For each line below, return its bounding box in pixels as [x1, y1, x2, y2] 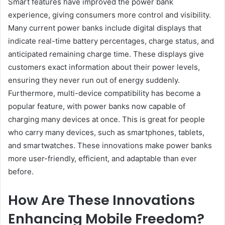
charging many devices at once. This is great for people [8, 115, 205, 125]
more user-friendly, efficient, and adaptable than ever [8, 154, 197, 164]
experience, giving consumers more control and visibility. [8, 10, 211, 20]
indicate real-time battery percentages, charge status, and [8, 36, 214, 46]
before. [8, 167, 34, 177]
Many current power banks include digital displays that [8, 23, 201, 33]
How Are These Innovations [8, 191, 195, 210]
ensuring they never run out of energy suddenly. [8, 75, 180, 85]
